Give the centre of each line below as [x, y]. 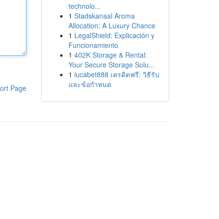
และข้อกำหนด [90, 84]
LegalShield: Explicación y [114, 35]
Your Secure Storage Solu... [111, 65]
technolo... [84, 6]
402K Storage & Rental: [110, 55]
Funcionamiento [93, 45]
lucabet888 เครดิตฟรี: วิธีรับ [117, 74]
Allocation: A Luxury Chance [112, 25]
